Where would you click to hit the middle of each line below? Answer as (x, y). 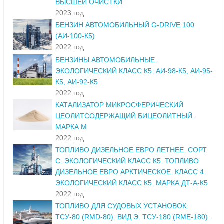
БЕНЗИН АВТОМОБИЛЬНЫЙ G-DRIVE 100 (125, 25)
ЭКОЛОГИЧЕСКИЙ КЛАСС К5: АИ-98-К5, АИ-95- (134, 71)
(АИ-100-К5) (75, 36)
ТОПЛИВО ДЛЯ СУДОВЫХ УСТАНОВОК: (122, 206)
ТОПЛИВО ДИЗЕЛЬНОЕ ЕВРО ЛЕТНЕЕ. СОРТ (131, 150)
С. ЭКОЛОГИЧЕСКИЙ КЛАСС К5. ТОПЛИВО (127, 161)
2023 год (70, 13)
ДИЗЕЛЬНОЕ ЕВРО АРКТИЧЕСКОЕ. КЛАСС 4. (131, 172)
